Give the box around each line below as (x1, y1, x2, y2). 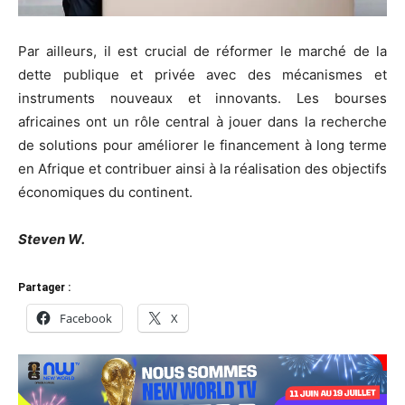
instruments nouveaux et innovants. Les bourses (18, 89, 387, 107)
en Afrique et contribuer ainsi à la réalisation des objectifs (18, 159, 387, 177)
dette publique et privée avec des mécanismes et (18, 65, 387, 83)
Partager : (18, 280, 71, 294)
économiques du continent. (18, 183, 193, 201)
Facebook (60, 309, 112, 326)
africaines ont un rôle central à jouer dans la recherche (18, 112, 387, 130)
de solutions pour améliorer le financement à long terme (18, 136, 387, 154)
